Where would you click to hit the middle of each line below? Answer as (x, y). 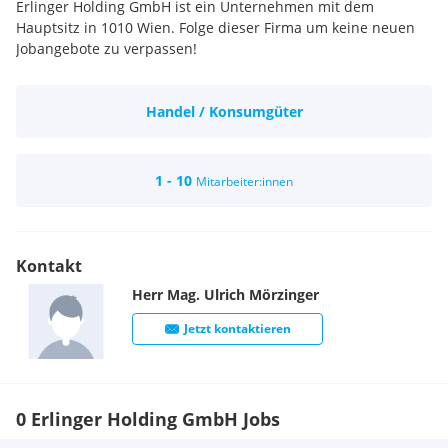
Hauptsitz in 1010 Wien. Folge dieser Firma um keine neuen (215, 27)
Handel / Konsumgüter (224, 111)
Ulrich (224, 294)
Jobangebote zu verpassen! (106, 48)
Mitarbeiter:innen (244, 181)
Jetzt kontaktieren (237, 328)
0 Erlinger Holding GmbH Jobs (148, 419)
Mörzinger (284, 294)
